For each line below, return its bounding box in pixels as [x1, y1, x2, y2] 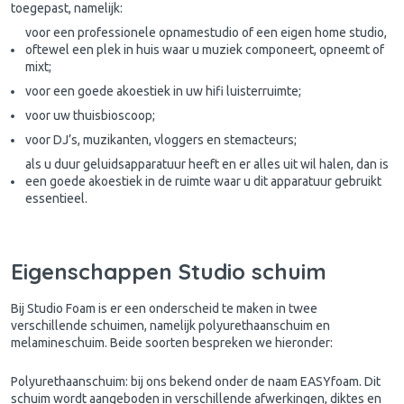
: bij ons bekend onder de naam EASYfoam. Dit [125, 374, 381, 390]
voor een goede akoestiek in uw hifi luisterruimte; [25, 84, 301, 99]
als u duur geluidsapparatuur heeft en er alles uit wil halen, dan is [25, 157, 389, 172]
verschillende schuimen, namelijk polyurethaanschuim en [11, 318, 330, 334]
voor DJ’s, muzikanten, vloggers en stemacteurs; [25, 133, 297, 148]
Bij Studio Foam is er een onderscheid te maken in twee [11, 301, 317, 317]
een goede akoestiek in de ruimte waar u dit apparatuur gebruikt [25, 174, 381, 189]
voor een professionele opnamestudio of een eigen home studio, [25, 25, 387, 41]
